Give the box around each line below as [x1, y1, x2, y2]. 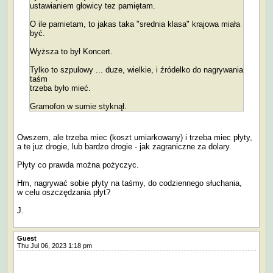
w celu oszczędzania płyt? [17, 187, 110, 197]
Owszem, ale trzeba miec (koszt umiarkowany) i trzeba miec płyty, [17, 132, 252, 142]
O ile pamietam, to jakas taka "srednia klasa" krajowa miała [30, 19, 240, 29]
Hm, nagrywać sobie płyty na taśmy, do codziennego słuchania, [17, 178, 242, 188]
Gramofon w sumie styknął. [30, 101, 127, 111]
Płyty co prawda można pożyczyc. [17, 160, 139, 169]
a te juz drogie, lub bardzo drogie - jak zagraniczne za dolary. [17, 141, 232, 151]
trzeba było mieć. [30, 83, 91, 93]
